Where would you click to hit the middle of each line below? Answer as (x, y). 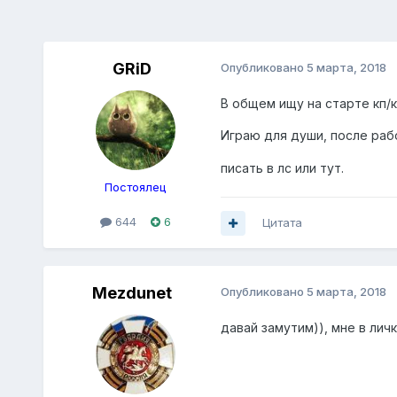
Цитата (282, 223)
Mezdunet (132, 293)
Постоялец (136, 187)
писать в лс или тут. (282, 168)
